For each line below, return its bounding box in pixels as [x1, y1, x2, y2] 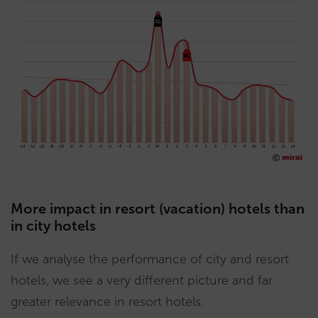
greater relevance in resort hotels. [11, 294, 204, 310]
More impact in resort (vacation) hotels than [11, 200, 305, 218]
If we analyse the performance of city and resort [11, 251, 289, 268]
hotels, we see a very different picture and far [11, 273, 273, 289]
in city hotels [11, 217, 96, 235]
